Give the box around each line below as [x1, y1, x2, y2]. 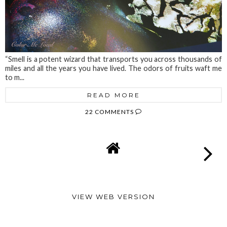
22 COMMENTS [85, 107, 135, 116]
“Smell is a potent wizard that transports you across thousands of [5, 54, 222, 63]
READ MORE [87, 91, 140, 99]
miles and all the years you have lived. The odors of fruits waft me [5, 63, 222, 72]
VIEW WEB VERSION [72, 192, 155, 201]
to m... [5, 72, 24, 82]
